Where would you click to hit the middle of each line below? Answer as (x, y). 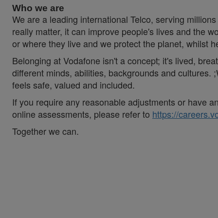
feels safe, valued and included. (73, 85)
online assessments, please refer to (82, 114)
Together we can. (45, 131)
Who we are (38, 8)
